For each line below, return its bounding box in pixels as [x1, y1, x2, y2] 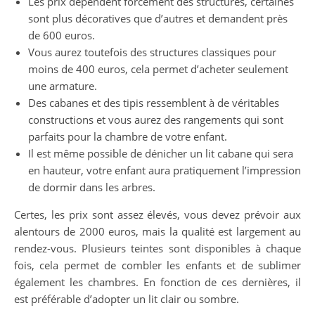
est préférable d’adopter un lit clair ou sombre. [14, 292, 239, 307]
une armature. [28, 79, 97, 94]
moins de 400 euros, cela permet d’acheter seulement [28, 62, 288, 77]
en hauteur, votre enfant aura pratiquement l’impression [28, 163, 301, 178]
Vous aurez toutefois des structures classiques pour [28, 45, 276, 60]
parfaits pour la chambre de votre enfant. [28, 129, 227, 144]
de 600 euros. [28, 28, 95, 43]
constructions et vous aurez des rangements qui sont [28, 112, 283, 127]
